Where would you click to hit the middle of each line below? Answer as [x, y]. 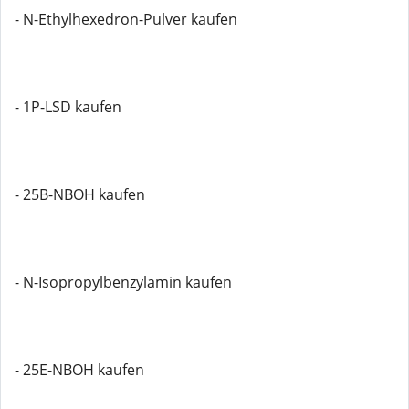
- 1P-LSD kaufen [68, 107]
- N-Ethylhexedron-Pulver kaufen [126, 19]
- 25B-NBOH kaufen [80, 194]
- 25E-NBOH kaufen [79, 370]
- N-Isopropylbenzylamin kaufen [123, 282]
